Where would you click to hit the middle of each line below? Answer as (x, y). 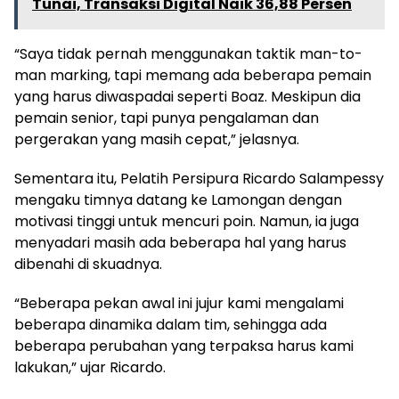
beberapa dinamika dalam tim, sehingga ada (171, 324)
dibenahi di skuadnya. (88, 264)
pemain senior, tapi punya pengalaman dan (167, 118)
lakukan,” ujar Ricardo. (90, 367)
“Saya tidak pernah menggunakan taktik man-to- (188, 53)
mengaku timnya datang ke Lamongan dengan (178, 199)
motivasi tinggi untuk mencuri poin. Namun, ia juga (187, 221)
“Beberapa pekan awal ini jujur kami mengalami (179, 303)
